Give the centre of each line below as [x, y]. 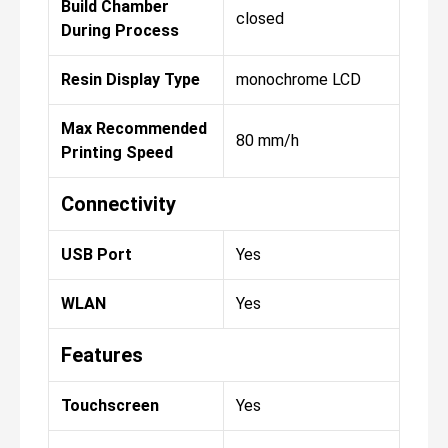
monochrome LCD [298, 79]
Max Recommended [134, 128]
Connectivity [118, 203]
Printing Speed [117, 152]
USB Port [96, 254]
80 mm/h [267, 140]
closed [260, 18]
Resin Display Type [130, 79]
